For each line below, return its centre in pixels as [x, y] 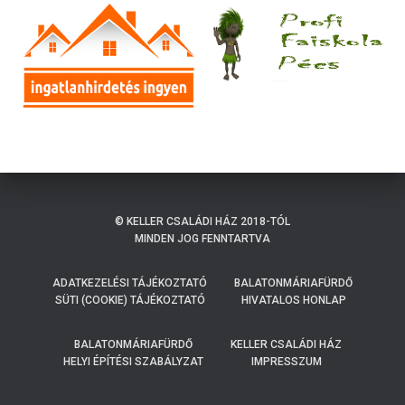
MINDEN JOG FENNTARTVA [202, 239]
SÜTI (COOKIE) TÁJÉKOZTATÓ [130, 300]
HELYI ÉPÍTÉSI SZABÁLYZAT [133, 362]
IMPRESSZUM [286, 362]
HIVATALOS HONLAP [293, 300]
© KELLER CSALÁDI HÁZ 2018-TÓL [202, 221]
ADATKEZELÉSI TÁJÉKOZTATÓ [130, 283]
